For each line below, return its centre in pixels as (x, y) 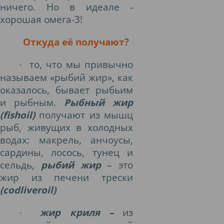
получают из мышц (84, 115)
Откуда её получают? (76, 42)
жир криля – (77, 212)
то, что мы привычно (81, 64)
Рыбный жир (98, 102)
